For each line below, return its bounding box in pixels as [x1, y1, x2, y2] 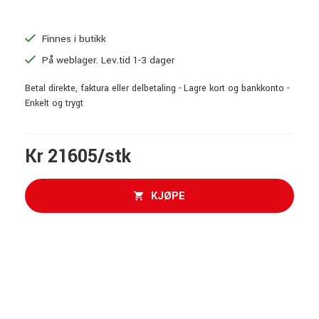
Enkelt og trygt [25, 97, 83, 110]
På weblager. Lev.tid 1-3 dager [39, 53, 174, 67]
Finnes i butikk [39, 31, 106, 46]
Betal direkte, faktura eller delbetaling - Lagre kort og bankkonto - [25, 82, 289, 95]
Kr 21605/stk [25, 144, 131, 169]
